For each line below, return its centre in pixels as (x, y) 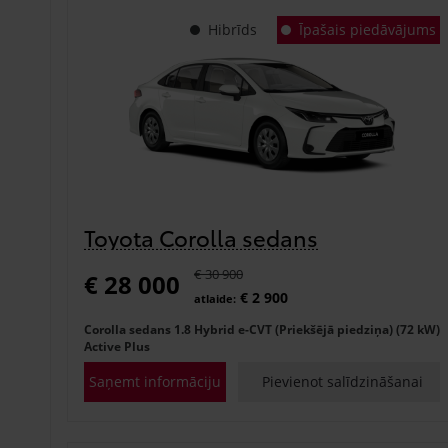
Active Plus (117, 346)
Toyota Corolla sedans (201, 236)
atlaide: (215, 298)
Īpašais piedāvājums (367, 29)
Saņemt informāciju (154, 381)
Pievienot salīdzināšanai (343, 381)
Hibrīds (232, 29)
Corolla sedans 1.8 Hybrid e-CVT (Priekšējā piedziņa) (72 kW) (262, 329)
